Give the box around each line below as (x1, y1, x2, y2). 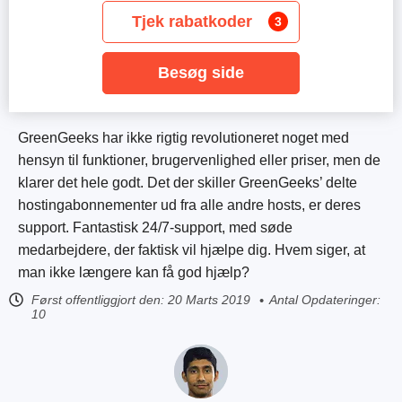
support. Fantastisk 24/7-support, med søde (18, 220, 293, 235)
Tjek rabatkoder (132, 13, 252, 31)
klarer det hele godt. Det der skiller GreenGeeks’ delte (18, 175, 357, 190)
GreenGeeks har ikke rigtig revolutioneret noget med (18, 130, 349, 145)
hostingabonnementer (18, 197, 157, 213)
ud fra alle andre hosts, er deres (157, 197, 361, 213)
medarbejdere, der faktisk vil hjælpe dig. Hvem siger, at (18, 242, 365, 258)
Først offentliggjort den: (31, 293, 164, 307)
